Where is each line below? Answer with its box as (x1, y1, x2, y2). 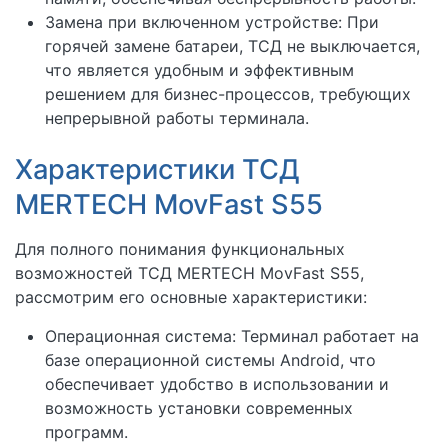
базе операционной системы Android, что (45, 349, 376, 370)
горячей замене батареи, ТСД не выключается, (45, 35, 420, 56)
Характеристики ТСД (15, 152, 300, 186)
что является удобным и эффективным (45, 59, 354, 80)
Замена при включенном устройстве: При (45, 11, 379, 32)
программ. (45, 421, 128, 442)
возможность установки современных (45, 397, 353, 418)
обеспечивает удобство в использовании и (45, 373, 389, 394)
